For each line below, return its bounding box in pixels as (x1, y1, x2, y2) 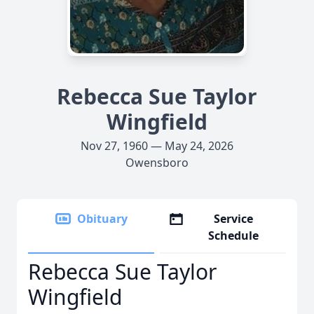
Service (214, 211, 254, 226)
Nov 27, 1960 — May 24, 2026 (81, 138, 233, 153)
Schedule (208, 228, 259, 243)
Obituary (77, 211, 128, 226)
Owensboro (125, 155, 189, 170)
